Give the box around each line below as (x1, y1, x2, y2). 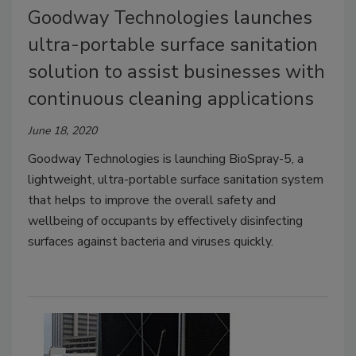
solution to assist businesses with (28, 59, 325, 85)
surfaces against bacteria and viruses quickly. (28, 233, 273, 251)
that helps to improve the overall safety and (28, 192, 276, 210)
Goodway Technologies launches (28, 5, 312, 31)
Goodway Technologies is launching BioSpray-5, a (28, 150, 304, 168)
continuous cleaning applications (28, 86, 314, 112)
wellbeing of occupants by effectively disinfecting (28, 212, 303, 230)
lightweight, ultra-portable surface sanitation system (28, 171, 323, 189)
